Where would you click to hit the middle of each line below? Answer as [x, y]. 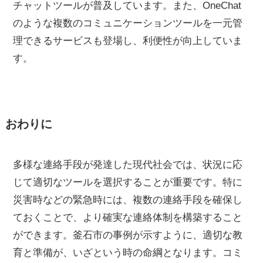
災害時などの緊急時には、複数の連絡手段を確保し [128, 200]
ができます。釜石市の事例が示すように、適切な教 [128, 235]
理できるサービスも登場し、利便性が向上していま [128, 41]
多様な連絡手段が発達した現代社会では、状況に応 [128, 164]
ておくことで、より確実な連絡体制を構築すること [128, 217]
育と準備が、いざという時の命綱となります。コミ [128, 252]
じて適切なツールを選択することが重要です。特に [128, 182]
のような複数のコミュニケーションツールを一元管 [128, 23]
